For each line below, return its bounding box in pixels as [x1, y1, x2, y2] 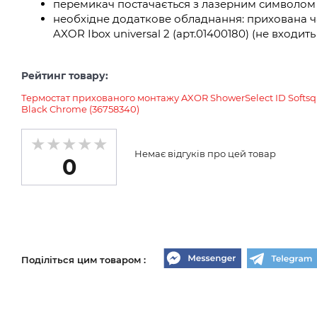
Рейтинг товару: [21, 69, 108, 82]
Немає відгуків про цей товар [134, 148, 276, 159]
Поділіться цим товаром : [21, 253, 146, 265]
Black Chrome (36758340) [21, 103, 139, 115]
